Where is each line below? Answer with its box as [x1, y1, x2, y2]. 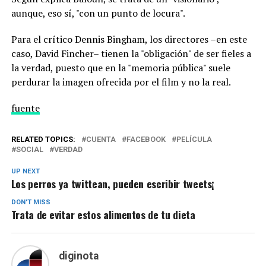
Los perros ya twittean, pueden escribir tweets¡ [11, 176, 214, 191]
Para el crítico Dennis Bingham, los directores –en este [11, 33, 247, 46]
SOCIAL [15, 145, 43, 154]
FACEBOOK [126, 135, 166, 144]
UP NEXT [11, 167, 40, 175]
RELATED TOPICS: [11, 135, 75, 144]
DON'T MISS [11, 198, 50, 206]
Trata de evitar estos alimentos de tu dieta [11, 207, 195, 222]
